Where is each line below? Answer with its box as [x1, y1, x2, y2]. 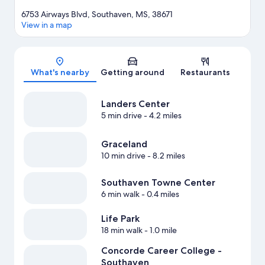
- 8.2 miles [145, 150, 185, 161]
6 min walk [101, 189, 140, 200]
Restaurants [180, 67, 230, 78]
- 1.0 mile [142, 225, 177, 236]
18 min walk [101, 225, 143, 236]
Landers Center [101, 98, 170, 110]
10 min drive [101, 150, 146, 161]
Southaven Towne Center [101, 177, 215, 189]
